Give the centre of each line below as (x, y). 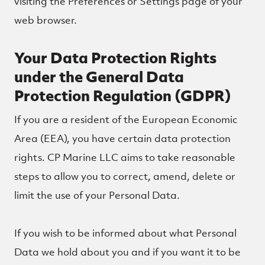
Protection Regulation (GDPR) (123, 96)
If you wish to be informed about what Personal (125, 233)
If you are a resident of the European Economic (126, 119)
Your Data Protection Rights (115, 58)
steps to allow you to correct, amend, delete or (125, 176)
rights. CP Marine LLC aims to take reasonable (125, 157)
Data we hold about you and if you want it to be (127, 252)
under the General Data (99, 77)
